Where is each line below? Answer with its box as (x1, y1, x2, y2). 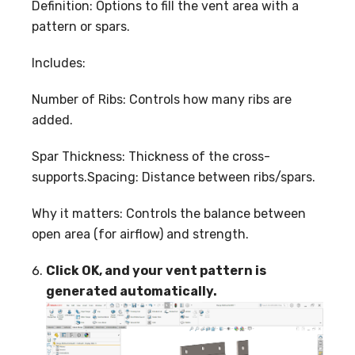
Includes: (32, 55, 86, 71)
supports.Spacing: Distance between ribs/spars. (32, 169, 315, 185)
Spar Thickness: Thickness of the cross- (32, 148, 270, 164)
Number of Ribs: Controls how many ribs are (32, 91, 292, 107)
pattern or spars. (32, 18, 130, 34)
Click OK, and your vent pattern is (46, 262, 266, 278)
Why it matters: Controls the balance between (32, 205, 306, 221)
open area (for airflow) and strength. (32, 226, 249, 242)
